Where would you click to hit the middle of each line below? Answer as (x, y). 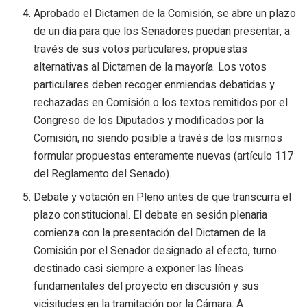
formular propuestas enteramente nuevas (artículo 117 (164, 156)
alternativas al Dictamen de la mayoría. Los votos (150, 67)
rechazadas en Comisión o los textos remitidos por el (161, 102)
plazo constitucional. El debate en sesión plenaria (151, 215)
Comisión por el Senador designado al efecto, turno (156, 250)
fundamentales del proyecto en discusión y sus (147, 286)
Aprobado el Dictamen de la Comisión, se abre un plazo (165, 13)
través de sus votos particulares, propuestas (141, 49)
